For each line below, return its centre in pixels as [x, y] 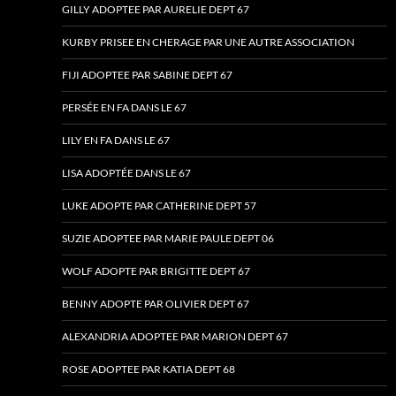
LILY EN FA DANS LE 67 [116, 141]
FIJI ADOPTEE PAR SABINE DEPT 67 [147, 75]
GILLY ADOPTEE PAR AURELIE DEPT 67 [156, 10]
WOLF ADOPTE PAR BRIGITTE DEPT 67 [156, 271]
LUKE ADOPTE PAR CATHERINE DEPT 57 [159, 206]
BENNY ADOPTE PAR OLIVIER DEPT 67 [156, 304]
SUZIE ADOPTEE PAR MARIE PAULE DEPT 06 [168, 239]
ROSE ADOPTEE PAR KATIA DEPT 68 [148, 369]
